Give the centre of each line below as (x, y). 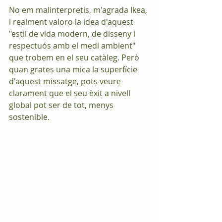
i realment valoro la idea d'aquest (72, 22)
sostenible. (29, 117)
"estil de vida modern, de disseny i (73, 34)
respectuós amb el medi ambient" (73, 46)
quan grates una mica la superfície (74, 70)
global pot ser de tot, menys (62, 105)
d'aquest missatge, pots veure (66, 82)
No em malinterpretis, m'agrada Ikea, (79, 10)
